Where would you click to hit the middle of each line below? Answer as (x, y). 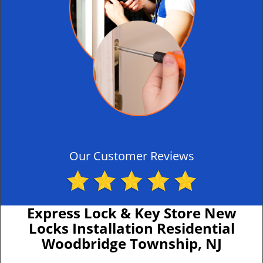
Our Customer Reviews (131, 156)
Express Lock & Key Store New (131, 213)
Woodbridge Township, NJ (131, 243)
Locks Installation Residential (131, 228)
